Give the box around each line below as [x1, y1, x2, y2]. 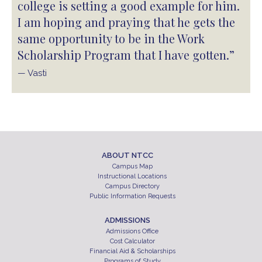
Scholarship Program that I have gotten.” [18, 47, 235, 63]
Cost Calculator [109, 237, 155, 246]
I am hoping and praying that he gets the [18, 14, 235, 30]
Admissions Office [106, 227, 159, 236]
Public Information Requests [89, 192, 175, 201]
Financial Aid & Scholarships [89, 247, 175, 256]
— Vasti [18, 68, 47, 79]
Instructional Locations [98, 173, 167, 181]
